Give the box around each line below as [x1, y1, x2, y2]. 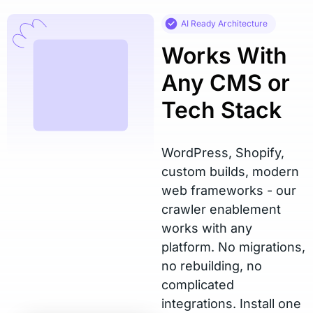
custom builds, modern [161, 164, 300, 179]
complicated [161, 277, 235, 292]
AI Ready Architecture [181, 18, 268, 29]
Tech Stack [161, 96, 282, 124]
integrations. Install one [161, 296, 302, 311]
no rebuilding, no [161, 259, 263, 273]
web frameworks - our [161, 183, 297, 198]
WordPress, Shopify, [161, 145, 285, 160]
